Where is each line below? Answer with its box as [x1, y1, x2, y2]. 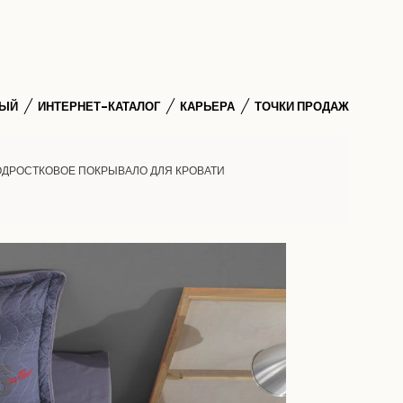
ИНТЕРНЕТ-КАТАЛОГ [38, 97, 160, 115]
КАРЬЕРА [180, 97, 235, 115]
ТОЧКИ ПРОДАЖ [255, 97, 349, 115]
